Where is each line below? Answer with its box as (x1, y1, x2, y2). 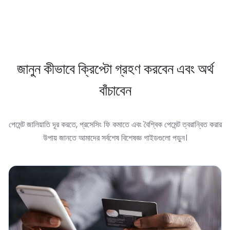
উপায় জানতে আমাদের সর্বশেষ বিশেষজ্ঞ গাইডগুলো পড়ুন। (43, 132, 187, 144)
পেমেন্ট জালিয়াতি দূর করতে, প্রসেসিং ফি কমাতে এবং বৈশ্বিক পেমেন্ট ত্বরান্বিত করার (8, 119, 222, 130)
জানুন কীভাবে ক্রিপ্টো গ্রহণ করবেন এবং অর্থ (16, 59, 214, 79)
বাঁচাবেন (99, 81, 131, 101)
